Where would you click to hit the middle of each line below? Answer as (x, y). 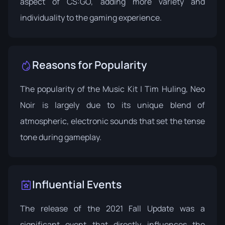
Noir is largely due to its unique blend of (113, 105)
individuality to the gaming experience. (91, 17)
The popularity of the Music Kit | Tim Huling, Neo (113, 89)
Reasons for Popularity (90, 65)
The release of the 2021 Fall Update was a (113, 208)
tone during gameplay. (61, 137)
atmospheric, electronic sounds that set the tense (113, 121)
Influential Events (77, 184)
